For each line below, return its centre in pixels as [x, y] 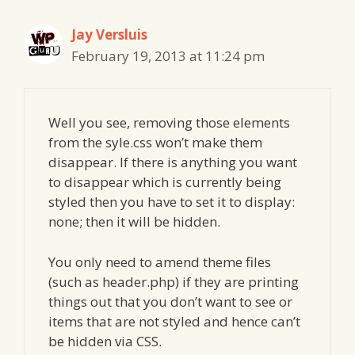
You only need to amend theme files [160, 261]
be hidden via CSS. [105, 341]
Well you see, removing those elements [169, 123]
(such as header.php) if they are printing [174, 281]
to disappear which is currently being [165, 182]
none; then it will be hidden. [134, 222]
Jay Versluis [109, 34]
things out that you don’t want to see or [170, 301]
